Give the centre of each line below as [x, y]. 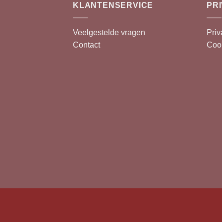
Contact [86, 45]
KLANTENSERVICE [113, 5]
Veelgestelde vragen [109, 33]
